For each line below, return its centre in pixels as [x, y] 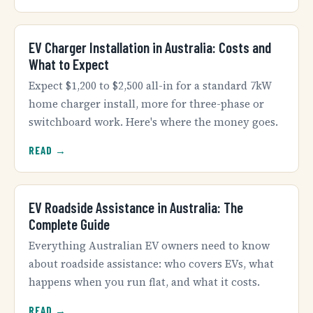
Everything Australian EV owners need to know [149, 245]
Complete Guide [69, 224]
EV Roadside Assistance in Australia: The [136, 208]
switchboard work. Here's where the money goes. [153, 122]
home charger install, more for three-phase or [146, 103]
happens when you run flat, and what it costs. [144, 282]
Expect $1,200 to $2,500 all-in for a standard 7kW [150, 85]
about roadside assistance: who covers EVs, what [151, 263]
